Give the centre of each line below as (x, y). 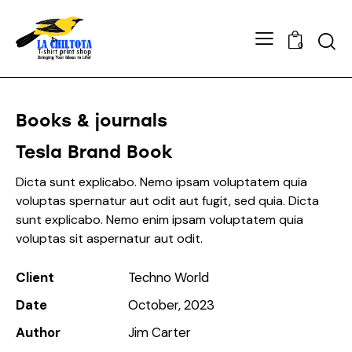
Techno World (168, 277)
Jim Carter (159, 332)
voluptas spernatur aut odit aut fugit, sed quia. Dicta (167, 200)
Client (35, 277)
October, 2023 (171, 304)
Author (38, 332)
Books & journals (92, 120)
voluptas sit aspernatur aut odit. (109, 238)
